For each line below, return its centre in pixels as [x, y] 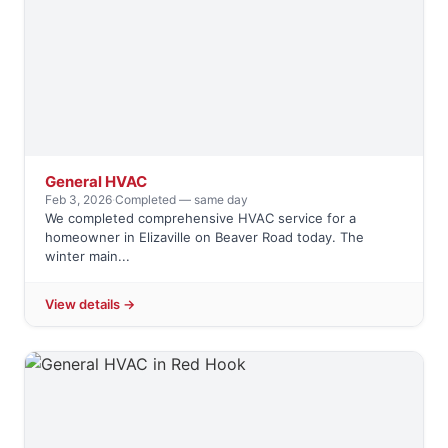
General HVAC [96, 182]
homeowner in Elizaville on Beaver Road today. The [204, 237]
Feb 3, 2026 [78, 200]
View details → [90, 304]
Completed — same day [181, 200]
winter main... [87, 256]
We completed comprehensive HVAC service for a [200, 218]
